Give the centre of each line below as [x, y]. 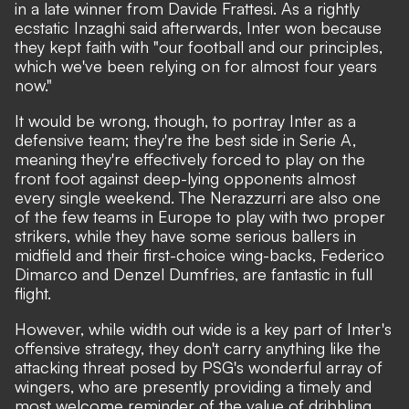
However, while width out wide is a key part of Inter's [203, 328]
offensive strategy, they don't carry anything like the [198, 347]
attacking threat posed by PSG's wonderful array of [199, 367]
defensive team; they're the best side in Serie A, [185, 139]
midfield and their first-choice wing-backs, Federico [199, 254]
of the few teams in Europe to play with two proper [200, 216]
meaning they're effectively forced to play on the [190, 158]
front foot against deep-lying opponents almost [185, 178]
